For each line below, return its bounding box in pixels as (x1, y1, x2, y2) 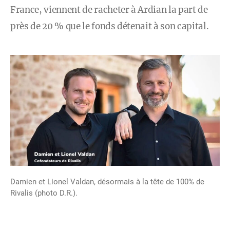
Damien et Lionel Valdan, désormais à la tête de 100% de (10, 177, 204, 186)
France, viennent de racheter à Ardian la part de (10, 4, 208, 15)
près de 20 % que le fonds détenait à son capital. (10, 21, 209, 32)
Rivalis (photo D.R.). (10, 188, 78, 198)
